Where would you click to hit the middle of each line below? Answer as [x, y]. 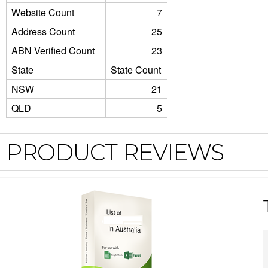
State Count [136, 70]
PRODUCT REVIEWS [115, 152]
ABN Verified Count [53, 51]
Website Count [43, 12]
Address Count [43, 31]
